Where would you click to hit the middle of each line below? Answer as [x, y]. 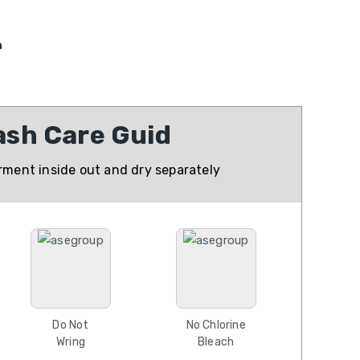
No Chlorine [216, 325]
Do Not [71, 325]
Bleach [216, 342]
